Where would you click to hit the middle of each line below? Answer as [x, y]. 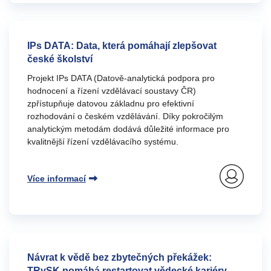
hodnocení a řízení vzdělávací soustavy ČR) [112, 91]
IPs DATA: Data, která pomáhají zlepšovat [122, 46]
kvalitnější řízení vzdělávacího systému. [103, 142]
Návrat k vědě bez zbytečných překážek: [119, 257]
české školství [60, 59]
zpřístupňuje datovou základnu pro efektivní [111, 103]
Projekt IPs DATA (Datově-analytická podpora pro [121, 78]
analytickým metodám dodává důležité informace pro [128, 129]
